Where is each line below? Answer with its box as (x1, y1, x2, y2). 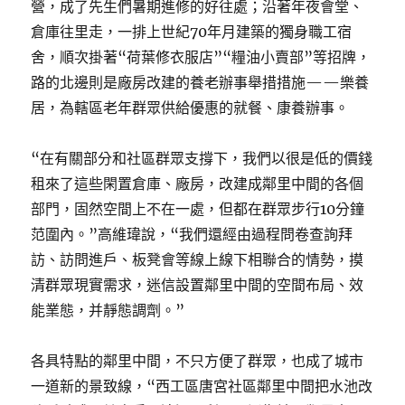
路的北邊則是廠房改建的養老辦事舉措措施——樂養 (31, 73, 370, 91)
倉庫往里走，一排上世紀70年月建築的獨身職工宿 (31, 23, 353, 41)
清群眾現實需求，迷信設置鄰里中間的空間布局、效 (31, 276, 364, 294)
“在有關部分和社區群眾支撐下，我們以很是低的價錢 (31, 149, 373, 167)
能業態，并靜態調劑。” (31, 301, 185, 319)
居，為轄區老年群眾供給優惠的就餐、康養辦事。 (31, 99, 350, 117)
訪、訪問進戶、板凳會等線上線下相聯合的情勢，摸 (31, 250, 364, 268)
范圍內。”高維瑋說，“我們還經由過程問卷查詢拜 (31, 225, 353, 243)
